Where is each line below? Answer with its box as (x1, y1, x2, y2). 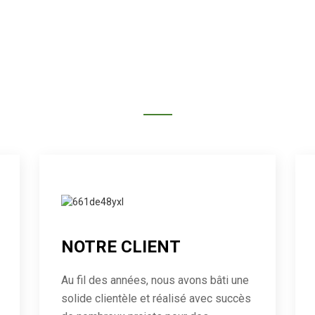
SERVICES (135, 41, 180, 53)
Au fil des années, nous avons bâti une (60, 274, 249, 288)
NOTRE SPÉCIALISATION (8, 66, 307, 98)
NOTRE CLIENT (60, 237, 181, 257)
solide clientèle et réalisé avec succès (60, 292, 251, 306)
